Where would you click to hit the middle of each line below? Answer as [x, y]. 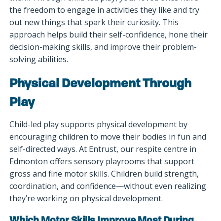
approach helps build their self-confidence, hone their [109, 34]
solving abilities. [40, 59]
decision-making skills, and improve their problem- [103, 47]
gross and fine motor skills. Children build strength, [104, 174]
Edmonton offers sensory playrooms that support [102, 162]
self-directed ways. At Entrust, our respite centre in [103, 149]
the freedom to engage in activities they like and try [105, 10]
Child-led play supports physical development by [99, 125]
